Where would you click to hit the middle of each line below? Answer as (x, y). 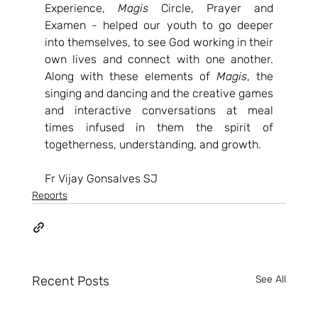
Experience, (81, 8)
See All (271, 279)
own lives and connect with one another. (159, 59)
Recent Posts (70, 281)
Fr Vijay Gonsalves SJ (101, 179)
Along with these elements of (131, 76)
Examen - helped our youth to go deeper (159, 25)
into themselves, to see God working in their (159, 42)
